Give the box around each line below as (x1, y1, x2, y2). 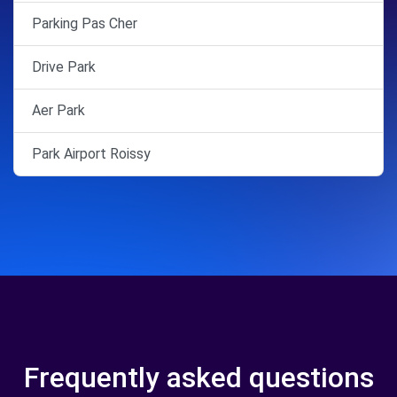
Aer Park (32, 102, 85, 119)
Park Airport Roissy (32, 145, 151, 162)
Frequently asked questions (23, 361, 374, 394)
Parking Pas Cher (32, 15, 137, 32)
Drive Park (32, 58, 96, 75)
